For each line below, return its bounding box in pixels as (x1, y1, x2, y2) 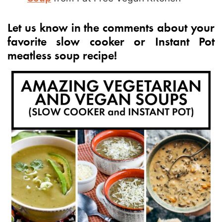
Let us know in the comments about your (7, 19, 215, 35)
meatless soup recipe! (7, 47, 117, 62)
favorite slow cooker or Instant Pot (7, 33, 215, 49)
